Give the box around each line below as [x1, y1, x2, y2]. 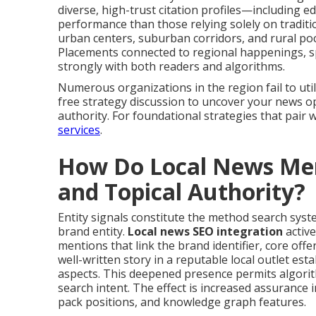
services [58, 122, 100, 138]
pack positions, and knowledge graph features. [58, 294, 306, 310]
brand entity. [58, 224, 128, 239]
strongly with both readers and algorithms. [58, 59, 285, 74]
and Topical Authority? [58, 176, 305, 207]
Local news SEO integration [128, 224, 283, 239]
